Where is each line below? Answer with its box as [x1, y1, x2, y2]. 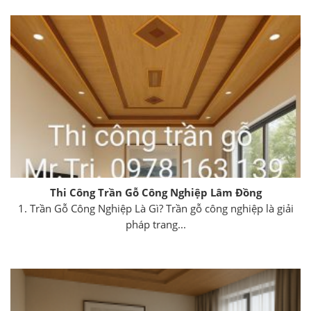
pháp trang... [125, 217, 186, 231]
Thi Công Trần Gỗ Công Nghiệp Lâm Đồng [49, 185, 262, 200]
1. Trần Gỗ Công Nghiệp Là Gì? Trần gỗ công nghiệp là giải [17, 201, 294, 215]
